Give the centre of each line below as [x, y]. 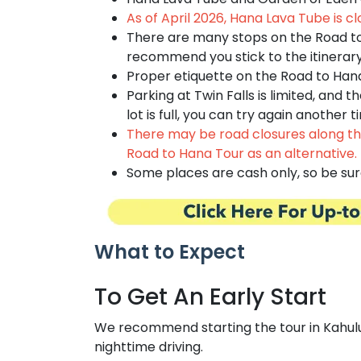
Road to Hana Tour [185, 154]
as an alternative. [301, 154]
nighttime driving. [149, 347]
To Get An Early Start [210, 297]
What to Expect [170, 252]
